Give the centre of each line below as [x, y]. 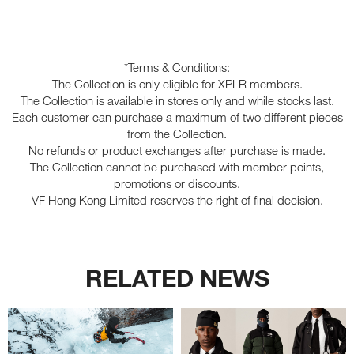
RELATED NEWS [177, 278]
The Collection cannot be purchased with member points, [177, 167]
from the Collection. [177, 134]
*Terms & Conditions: [177, 68]
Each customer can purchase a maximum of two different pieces [177, 117]
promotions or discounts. [177, 184]
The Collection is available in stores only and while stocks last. [177, 101]
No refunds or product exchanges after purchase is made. [177, 151]
